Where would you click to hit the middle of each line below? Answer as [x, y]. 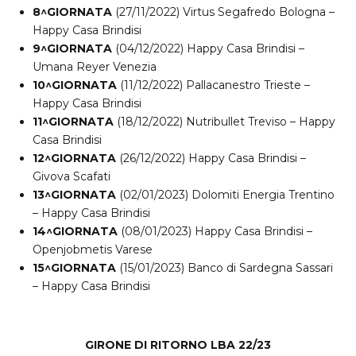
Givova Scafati [72, 177]
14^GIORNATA [75, 232]
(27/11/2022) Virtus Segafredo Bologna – [223, 12]
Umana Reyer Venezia [95, 67]
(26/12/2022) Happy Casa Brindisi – [211, 159]
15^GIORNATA [74, 268]
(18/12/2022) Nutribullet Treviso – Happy [224, 122]
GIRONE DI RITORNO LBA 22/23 [178, 345]
